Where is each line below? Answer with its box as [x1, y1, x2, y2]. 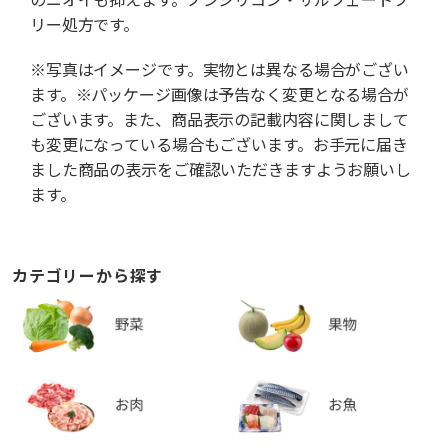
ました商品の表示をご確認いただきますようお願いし [30, 160, 411, 180]
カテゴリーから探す [12, 266, 164, 286]
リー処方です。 [30, 15, 140, 35]
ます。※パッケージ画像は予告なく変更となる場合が [30, 85, 409, 105]
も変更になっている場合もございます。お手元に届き [30, 135, 408, 155]
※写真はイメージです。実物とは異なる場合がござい [30, 60, 409, 80]
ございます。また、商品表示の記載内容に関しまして [30, 110, 409, 130]
